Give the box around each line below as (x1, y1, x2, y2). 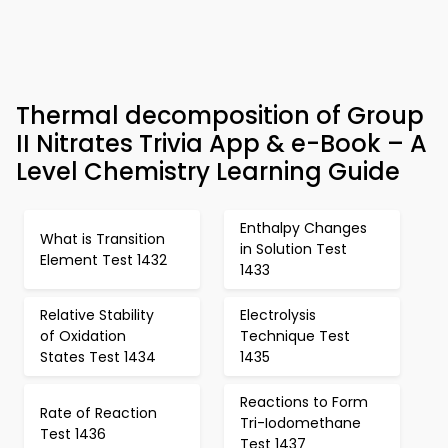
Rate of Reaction (40, 402, 157, 423)
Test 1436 (40, 423, 106, 444)
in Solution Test (240, 239, 347, 260)
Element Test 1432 (40, 249, 167, 270)
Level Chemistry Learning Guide (16, 155, 400, 189)
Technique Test (240, 326, 350, 347)
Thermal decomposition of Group (16, 99, 424, 133)
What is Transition (40, 228, 165, 249)
